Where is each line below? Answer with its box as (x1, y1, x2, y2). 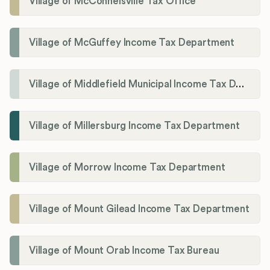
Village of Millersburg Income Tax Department (29, 121, 240, 131)
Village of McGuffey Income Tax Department (29, 37, 235, 48)
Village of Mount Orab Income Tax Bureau (29, 245, 219, 256)
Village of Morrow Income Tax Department (29, 162, 225, 173)
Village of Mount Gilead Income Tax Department (29, 204, 250, 215)
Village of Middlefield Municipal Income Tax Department (236, 79, 245, 90)
